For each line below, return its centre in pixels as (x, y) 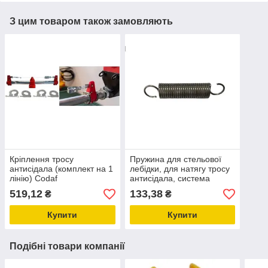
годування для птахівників (180, 188)
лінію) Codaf (33, 179)
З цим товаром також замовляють (91, 21)
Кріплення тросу (42, 159)
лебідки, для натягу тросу (179, 169)
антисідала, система (170, 179)
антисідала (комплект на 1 (61, 169)
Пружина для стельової (175, 159)
